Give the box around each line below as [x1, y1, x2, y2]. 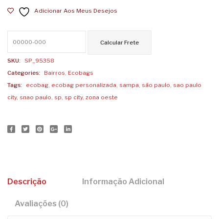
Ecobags [68, 69, 93, 76]
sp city [65, 93, 83, 101]
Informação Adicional [82, 176, 164, 187]
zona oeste [86, 93, 118, 101]
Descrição [7, 176, 46, 187]
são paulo [142, 81, 170, 88]
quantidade [7, 20, 39, 27]
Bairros [44, 69, 65, 76]
